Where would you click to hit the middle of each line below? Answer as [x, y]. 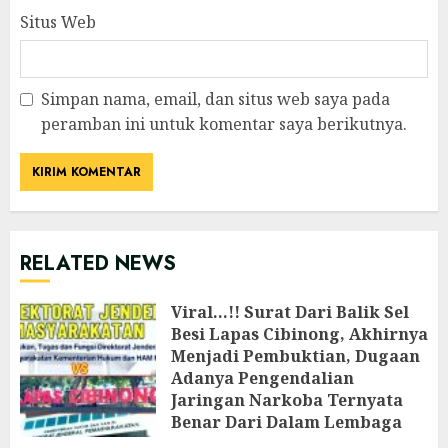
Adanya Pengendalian [262, 378]
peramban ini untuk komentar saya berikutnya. [224, 124]
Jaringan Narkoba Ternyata [287, 400]
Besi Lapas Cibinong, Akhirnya [299, 334]
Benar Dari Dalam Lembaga [286, 422]
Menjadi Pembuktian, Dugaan [295, 356]
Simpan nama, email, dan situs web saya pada [215, 99]
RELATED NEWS [98, 263]
